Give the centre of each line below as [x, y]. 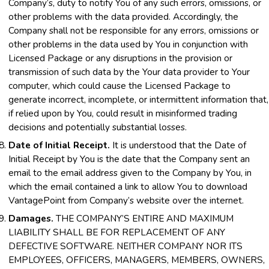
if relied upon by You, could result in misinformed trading [123, 113]
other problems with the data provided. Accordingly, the [123, 16]
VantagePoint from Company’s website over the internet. [126, 200]
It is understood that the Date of [178, 145]
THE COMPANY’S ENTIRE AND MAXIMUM [144, 218]
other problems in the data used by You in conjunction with [128, 44]
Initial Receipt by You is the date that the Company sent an [129, 159]
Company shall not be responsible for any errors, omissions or [134, 30]
